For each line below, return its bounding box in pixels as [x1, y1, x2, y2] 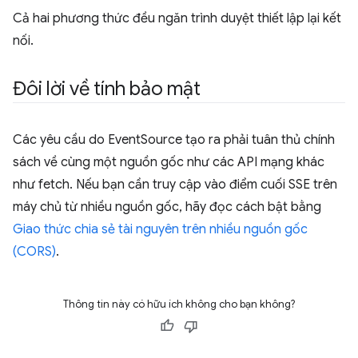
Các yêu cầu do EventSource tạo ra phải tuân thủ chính [13, 132, 335, 148]
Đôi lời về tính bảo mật [13, 77, 201, 101]
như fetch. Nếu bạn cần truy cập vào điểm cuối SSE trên [13, 177, 337, 193]
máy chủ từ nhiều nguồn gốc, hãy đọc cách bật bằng [13, 199, 321, 215]
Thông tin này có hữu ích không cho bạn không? [63, 297, 295, 311]
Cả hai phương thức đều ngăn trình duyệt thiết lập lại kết [13, 10, 341, 26]
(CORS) [13, 244, 56, 260]
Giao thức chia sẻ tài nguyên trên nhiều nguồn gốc [13, 221, 308, 237]
